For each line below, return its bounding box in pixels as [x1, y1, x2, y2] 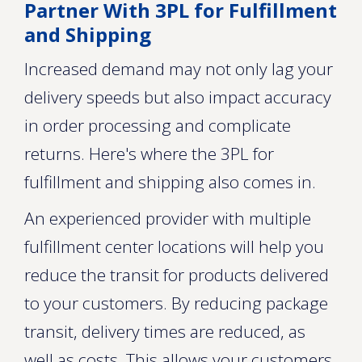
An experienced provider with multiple [24, 207, 311, 229]
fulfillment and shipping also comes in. [24, 170, 316, 193]
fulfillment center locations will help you [24, 235, 324, 258]
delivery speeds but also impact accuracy [24, 86, 331, 108]
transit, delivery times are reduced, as [24, 320, 305, 343]
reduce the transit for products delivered [24, 263, 329, 286]
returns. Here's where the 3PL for [24, 142, 274, 165]
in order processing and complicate [24, 114, 291, 137]
